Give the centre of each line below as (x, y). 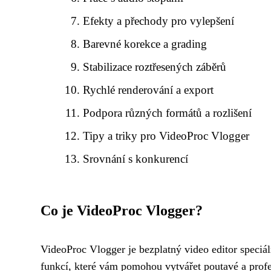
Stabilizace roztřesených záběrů (155, 67)
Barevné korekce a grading (145, 44)
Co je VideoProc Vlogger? (122, 211)
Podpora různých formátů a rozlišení (168, 113)
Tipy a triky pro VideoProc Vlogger (166, 136)
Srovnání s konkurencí (136, 159)
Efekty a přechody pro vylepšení (159, 21)
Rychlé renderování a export (149, 90)
